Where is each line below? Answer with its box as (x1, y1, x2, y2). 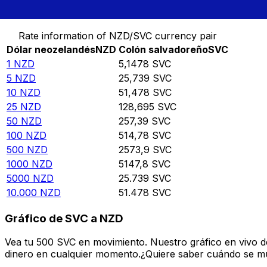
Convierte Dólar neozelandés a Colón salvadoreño (5, 5, 244, 17)
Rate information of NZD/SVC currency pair (18, 30, 217, 42)
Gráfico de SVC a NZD (5, 211, 123, 225)
